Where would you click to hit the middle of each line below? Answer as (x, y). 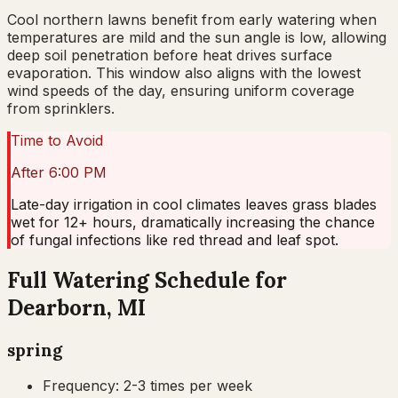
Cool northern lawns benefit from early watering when (192, 19)
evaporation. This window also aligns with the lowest (184, 72)
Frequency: (81, 386)
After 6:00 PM (59, 172)
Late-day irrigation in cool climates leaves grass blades (194, 204)
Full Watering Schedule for (147, 280)
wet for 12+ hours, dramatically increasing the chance (193, 222)
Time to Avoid (57, 140)
